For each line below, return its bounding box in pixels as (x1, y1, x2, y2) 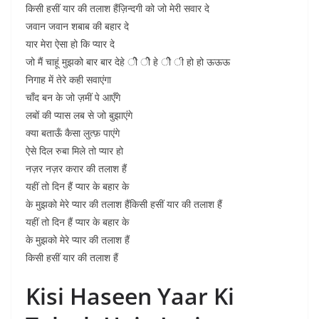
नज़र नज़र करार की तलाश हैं (26, 162, 127, 175)
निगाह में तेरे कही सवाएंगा (26, 73, 111, 86)
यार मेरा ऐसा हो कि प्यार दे (26, 37, 115, 51)
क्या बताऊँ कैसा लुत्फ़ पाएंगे (26, 126, 120, 140)
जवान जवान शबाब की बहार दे (26, 19, 129, 33)
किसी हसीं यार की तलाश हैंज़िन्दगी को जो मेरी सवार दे (26, 1, 209, 15)
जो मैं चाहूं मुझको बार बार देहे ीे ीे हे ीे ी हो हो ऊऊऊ (26, 55, 230, 68)
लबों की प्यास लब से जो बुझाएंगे (26, 108, 132, 122)
